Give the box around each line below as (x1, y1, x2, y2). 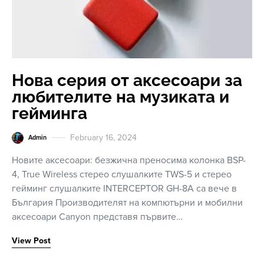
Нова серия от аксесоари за (12, 71, 242, 90)
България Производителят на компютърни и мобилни (12, 197, 243, 209)
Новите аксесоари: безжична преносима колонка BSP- (12, 154, 246, 166)
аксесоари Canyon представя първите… (12, 211, 183, 223)
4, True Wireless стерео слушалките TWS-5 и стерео (12, 169, 232, 180)
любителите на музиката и (12, 87, 229, 107)
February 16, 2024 (70, 133, 137, 143)
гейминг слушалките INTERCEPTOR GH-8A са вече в (12, 183, 237, 194)
